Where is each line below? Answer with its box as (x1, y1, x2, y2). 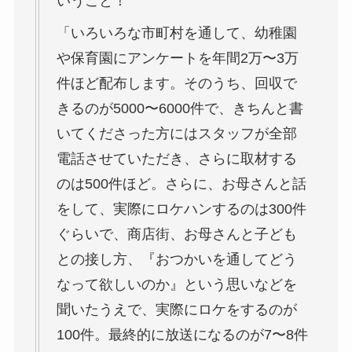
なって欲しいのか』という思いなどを (56, 277, 297, 293)
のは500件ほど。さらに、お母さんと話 (56, 176, 306, 192)
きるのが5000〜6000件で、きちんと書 (56, 101, 303, 117)
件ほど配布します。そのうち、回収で (56, 75, 297, 92)
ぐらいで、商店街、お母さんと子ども (56, 226, 297, 243)
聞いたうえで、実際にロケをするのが (56, 302, 297, 318)
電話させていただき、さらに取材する (56, 151, 297, 167)
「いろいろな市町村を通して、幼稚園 (56, 25, 297, 42)
